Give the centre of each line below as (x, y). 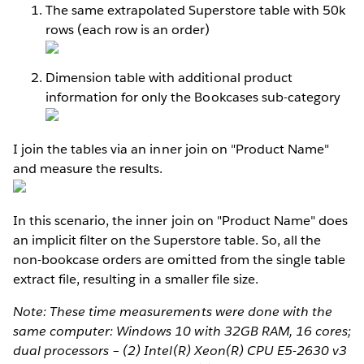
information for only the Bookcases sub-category (193, 97)
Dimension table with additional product (169, 78)
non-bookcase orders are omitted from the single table (180, 260)
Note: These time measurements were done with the (173, 312)
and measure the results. (88, 169)
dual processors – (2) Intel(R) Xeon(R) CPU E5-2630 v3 (180, 351)
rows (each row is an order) (128, 29)
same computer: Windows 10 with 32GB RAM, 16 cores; (182, 331)
